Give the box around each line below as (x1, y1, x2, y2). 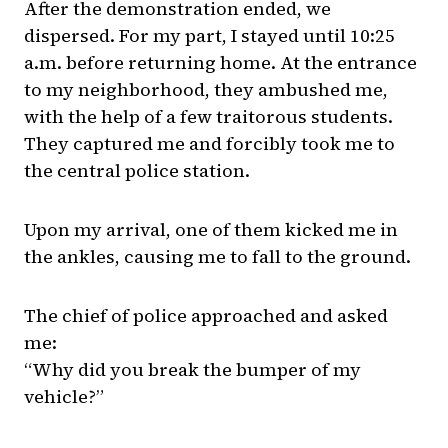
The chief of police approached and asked (24, 303, 388, 329)
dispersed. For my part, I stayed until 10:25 (24, 23, 395, 49)
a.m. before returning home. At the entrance (24, 50, 417, 76)
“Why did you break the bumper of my (24, 357, 361, 383)
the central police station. (24, 158, 250, 184)
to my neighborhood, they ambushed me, (24, 77, 388, 103)
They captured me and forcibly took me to (24, 131, 395, 157)
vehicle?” (24, 384, 104, 410)
